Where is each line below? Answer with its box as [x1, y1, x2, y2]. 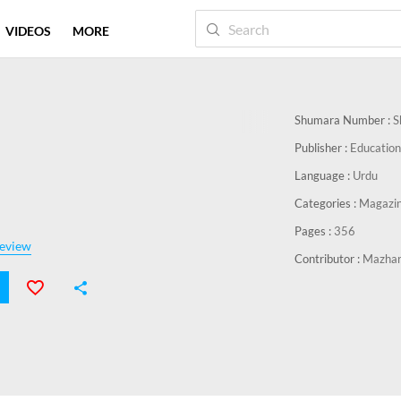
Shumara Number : [294, 113, 393, 127]
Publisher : [294, 141, 350, 155]
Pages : [294, 224, 334, 238]
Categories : [294, 196, 359, 210]
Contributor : [294, 252, 363, 266]
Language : [294, 168, 353, 183]
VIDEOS [5, 23, 51, 38]
